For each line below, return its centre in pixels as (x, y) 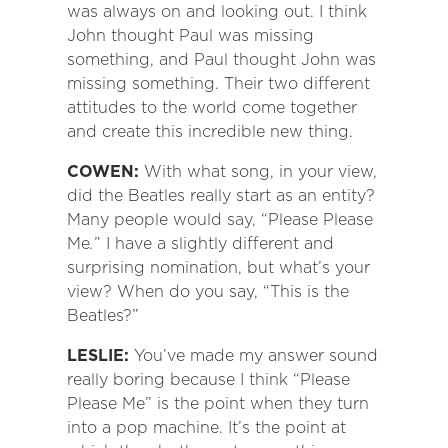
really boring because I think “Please (208, 380)
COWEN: (105, 172)
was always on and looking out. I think (216, 12)
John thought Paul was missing (190, 36)
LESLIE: (100, 356)
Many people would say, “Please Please (219, 220)
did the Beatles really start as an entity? (220, 196)
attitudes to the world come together (211, 108)
